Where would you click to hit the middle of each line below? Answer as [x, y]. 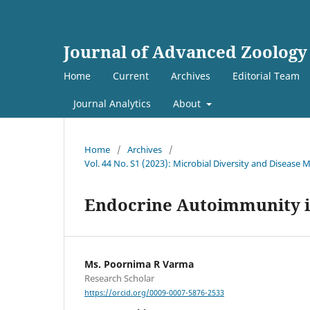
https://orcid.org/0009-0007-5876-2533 [154, 293]
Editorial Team [266, 75]
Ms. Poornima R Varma [139, 264]
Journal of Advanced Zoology [185, 52]
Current [131, 75]
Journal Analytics [112, 103]
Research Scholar [119, 278]
